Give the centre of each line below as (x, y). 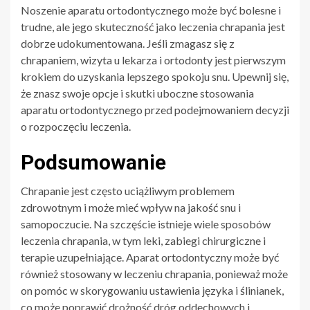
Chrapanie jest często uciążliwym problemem (128, 190)
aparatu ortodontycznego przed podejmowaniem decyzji (155, 109)
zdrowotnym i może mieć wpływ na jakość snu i (131, 207)
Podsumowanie (93, 162)
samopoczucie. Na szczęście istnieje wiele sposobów (146, 224)
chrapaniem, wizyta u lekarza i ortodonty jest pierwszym (153, 60)
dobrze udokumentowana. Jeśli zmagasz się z (128, 43)
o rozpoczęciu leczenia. (76, 126)
